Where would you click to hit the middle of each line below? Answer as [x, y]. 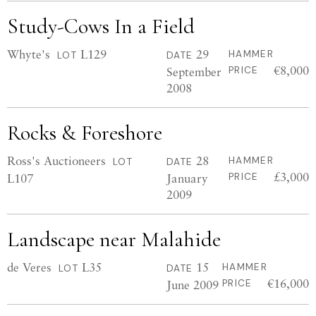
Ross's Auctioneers [56, 160]
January [187, 178]
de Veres [29, 267]
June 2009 [193, 285]
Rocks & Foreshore [85, 133]
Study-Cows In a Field [101, 26]
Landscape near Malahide [114, 239]
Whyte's [29, 54]
